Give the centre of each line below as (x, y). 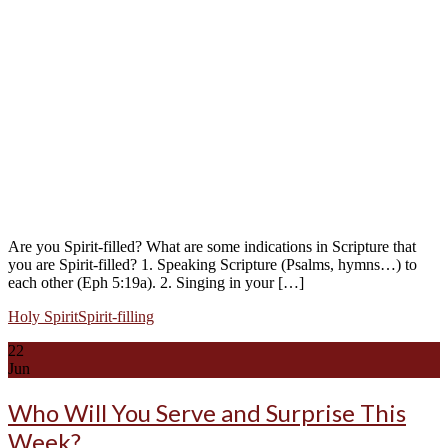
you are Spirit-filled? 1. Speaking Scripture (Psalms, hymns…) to (212, 264)
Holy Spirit (43, 316)
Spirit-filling (116, 316)
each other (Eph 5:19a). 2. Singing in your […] (156, 282)
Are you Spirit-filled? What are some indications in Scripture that (212, 246)
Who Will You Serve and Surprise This (207, 412)
